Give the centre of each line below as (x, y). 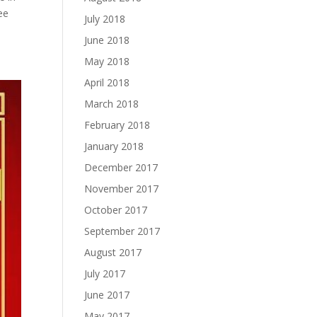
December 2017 (121, 167)
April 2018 (107, 82)
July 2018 (105, 19)
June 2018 (107, 40)
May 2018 (107, 61)
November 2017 (122, 189)
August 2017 (113, 252)
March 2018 (112, 104)
